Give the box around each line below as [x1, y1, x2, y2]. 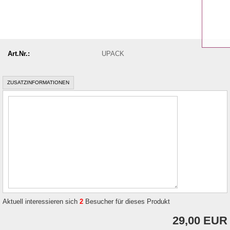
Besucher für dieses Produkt [83, 198, 170, 205]
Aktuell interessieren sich [3, 198, 80, 205]
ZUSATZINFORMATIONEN [7, 80, 69, 85]
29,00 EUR [172, 214, 227, 227]
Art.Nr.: [8, 49, 30, 57]
